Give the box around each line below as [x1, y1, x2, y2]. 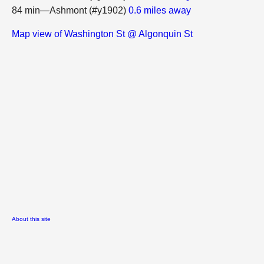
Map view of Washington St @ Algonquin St [12, 29, 193, 39]
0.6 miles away [128, 5, 191, 15]
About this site [12, 216, 51, 222]
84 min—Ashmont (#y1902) [12, 5, 128, 15]
